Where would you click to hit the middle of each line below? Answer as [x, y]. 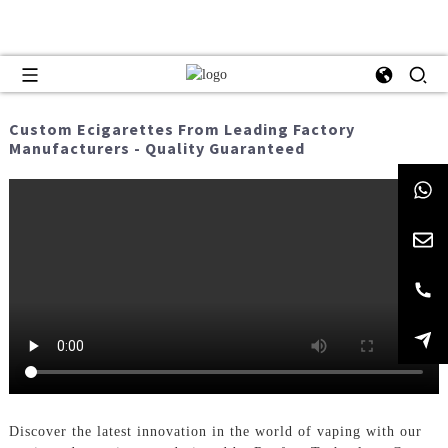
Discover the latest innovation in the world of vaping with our [215, 432]
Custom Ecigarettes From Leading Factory [181, 129]
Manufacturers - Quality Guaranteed [156, 148]
